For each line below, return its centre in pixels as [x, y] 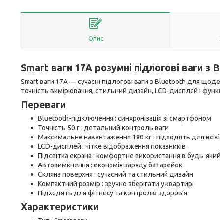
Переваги [43, 105]
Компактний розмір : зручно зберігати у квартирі [116, 184]
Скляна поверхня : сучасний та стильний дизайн [115, 174]
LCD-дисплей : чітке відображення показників [112, 146]
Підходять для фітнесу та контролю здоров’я [112, 193]
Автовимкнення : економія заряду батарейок [110, 165]
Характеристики [60, 207]
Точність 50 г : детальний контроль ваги [103, 128]
